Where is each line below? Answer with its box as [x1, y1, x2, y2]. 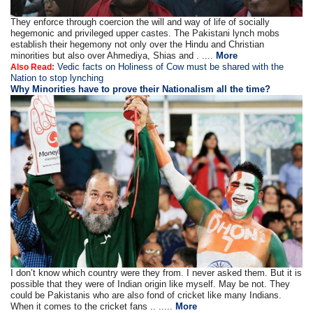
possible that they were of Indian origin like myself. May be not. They [10, 279, 291, 290]
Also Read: [10, 62, 55, 73]
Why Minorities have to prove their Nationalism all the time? [10, 84, 271, 95]
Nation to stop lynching [10, 73, 104, 84]
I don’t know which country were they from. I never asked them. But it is [10, 268, 303, 279]
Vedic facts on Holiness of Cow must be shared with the [57, 61, 284, 73]
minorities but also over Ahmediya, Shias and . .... [10, 50, 217, 61]
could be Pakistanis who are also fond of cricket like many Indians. [10, 290, 282, 301]
